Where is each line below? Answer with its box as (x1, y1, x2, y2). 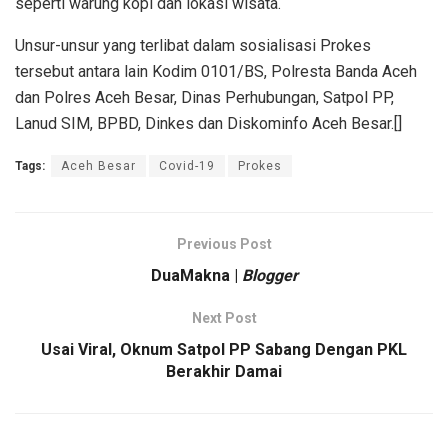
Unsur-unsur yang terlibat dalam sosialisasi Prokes (15, 35, 371, 55)
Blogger (241, 265, 298, 285)
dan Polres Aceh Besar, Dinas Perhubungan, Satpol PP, (15, 87, 394, 107)
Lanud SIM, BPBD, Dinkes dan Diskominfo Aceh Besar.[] (15, 113, 402, 133)
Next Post (191, 309, 257, 326)
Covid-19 (159, 158, 215, 173)
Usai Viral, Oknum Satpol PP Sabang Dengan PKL (41, 339, 407, 359)
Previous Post (176, 235, 272, 252)
